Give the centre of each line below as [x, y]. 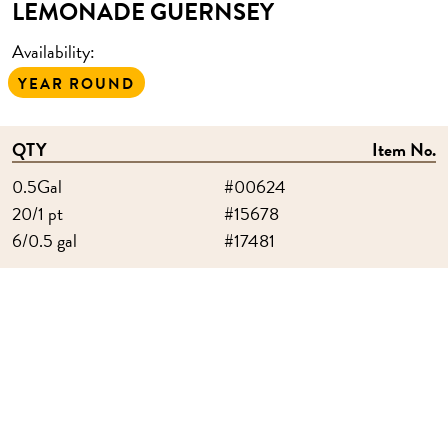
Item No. [404, 149]
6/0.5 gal [44, 240]
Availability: [53, 51]
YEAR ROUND [76, 84]
